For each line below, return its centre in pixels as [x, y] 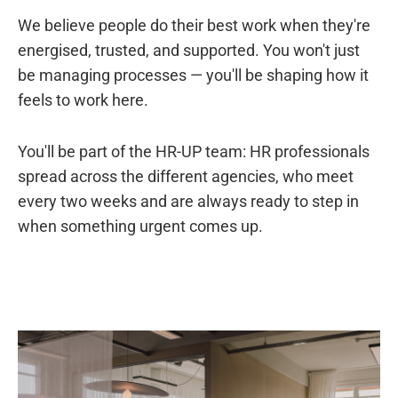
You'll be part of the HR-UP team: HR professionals [194, 151]
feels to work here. [83, 99]
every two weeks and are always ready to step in [188, 201]
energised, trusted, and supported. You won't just [189, 50]
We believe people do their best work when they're [194, 25]
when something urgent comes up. [140, 226]
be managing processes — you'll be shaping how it [193, 75]
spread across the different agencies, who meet [186, 176]
